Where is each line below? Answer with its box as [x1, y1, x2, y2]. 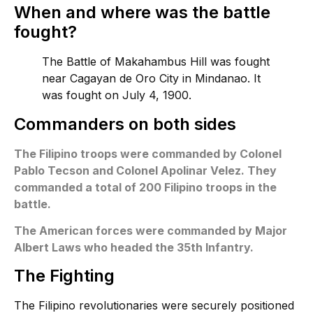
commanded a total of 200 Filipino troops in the [14, 180, 277, 194]
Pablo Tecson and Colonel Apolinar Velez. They [14, 163, 277, 177]
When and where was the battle [14, 1, 270, 22]
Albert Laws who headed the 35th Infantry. [14, 240, 254, 255]
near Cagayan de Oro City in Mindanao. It [42, 71, 261, 85]
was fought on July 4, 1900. [42, 87, 191, 102]
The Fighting [14, 265, 115, 286]
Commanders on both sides [14, 113, 236, 134]
